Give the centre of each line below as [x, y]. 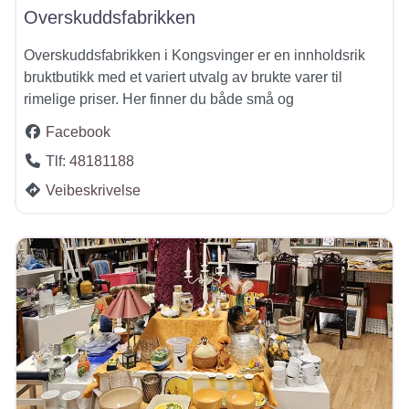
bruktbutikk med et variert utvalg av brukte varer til [183, 78]
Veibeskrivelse [93, 191]
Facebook [78, 132]
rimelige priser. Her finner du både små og [159, 100]
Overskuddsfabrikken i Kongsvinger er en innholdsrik [194, 56]
